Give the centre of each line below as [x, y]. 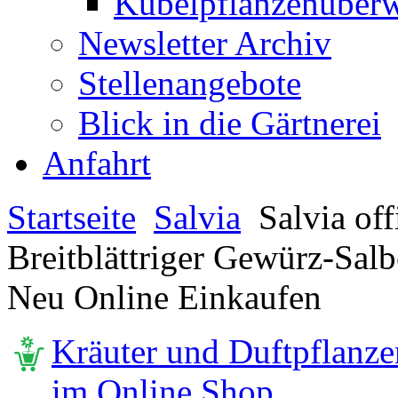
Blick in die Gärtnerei [230, 123]
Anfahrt [97, 163]
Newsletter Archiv [205, 43]
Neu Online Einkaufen [164, 297]
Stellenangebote [190, 83]
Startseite [72, 217]
